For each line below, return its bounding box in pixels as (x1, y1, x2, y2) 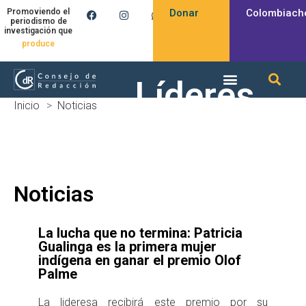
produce (22, 39, 55, 49)
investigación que (4, 26, 72, 36)
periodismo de (10, 16, 67, 27)
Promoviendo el (7, 7, 70, 17)
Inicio (14, 98, 40, 112)
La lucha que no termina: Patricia (38, 224, 242, 241)
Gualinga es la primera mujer (38, 238, 217, 255)
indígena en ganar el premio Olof (38, 251, 241, 268)
